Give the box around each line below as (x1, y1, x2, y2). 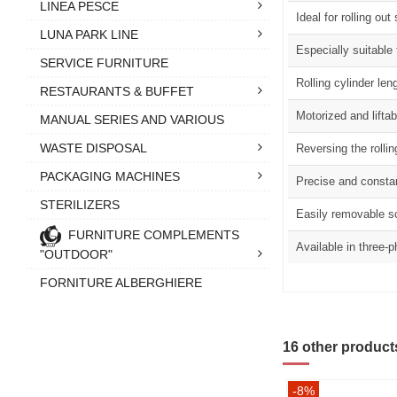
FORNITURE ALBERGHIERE (40, 275, 202, 290)
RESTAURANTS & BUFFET (40, 83, 194, 98)
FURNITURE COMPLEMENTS (68, 227, 239, 242)
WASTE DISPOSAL (40, 140, 147, 155)
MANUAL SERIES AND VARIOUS (40, 112, 224, 127)
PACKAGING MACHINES (40, 168, 180, 183)
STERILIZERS (40, 197, 120, 212)
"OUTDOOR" (40, 246, 113, 261)
